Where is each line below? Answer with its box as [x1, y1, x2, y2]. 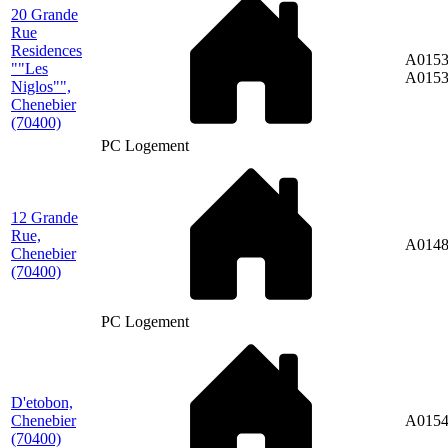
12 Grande [11, 208, 78, 226]
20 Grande [11, 5, 78, 23]
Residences [11, 41, 82, 59]
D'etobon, [11, 393, 73, 411]
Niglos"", [11, 77, 71, 95]
